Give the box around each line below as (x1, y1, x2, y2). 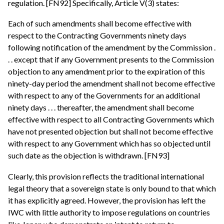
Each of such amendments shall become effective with (8, 18, 191, 28)
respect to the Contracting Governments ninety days (8, 30, 186, 40)
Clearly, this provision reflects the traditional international (8, 171, 204, 181)
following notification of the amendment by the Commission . (8, 42, 215, 52)
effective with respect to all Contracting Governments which (8, 114, 214, 124)
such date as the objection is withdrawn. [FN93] (8, 150, 169, 160)
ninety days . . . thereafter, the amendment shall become (8, 102, 194, 112)
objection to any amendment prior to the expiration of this (8, 66, 205, 76)
